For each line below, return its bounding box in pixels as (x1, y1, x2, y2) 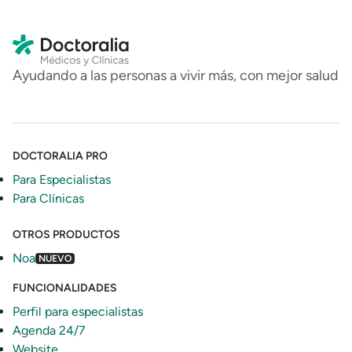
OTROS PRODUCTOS (13, 227, 120, 241)
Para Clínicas (13, 190, 84, 206)
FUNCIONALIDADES (13, 280, 117, 295)
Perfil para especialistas (13, 303, 143, 319)
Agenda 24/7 (13, 322, 86, 338)
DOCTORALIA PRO (13, 148, 108, 163)
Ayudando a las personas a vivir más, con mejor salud (13, 66, 339, 84)
